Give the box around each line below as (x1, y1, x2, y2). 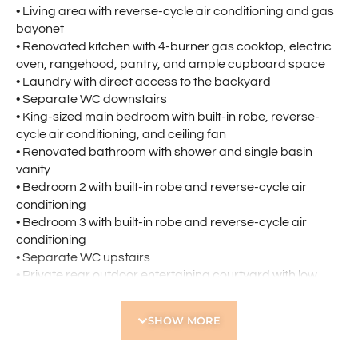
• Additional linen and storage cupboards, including (16, 321, 308, 335)
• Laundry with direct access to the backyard (16, 75, 271, 89)
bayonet (16, 22, 64, 36)
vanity (16, 163, 50, 177)
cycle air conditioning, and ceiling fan (16, 128, 226, 141)
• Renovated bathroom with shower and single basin (16, 145, 312, 159)
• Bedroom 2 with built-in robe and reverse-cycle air (16, 181, 307, 194)
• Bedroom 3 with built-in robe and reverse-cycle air (16, 216, 307, 229)
